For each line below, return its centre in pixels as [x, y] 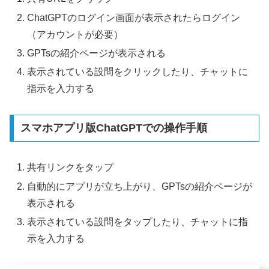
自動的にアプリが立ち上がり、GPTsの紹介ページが [140, 186]
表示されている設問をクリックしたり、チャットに [138, 71]
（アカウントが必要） [75, 34]
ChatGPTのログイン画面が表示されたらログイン [134, 17]
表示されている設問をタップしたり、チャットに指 [138, 222]
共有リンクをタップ [71, 168]
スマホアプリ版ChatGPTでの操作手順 [113, 128]
